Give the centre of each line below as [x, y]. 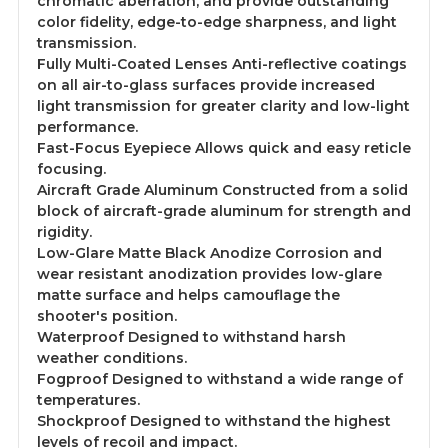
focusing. [71, 169]
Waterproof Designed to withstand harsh [191, 337]
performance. [87, 127]
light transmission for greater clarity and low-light [223, 106]
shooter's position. [107, 316]
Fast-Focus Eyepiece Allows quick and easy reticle [224, 148]
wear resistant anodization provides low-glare [209, 274]
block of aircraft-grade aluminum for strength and [224, 211]
